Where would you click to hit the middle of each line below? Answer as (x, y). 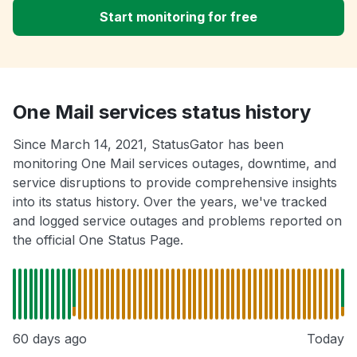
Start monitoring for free (178, 17)
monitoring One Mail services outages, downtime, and (175, 164)
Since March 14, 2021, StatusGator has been (148, 145)
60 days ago (50, 339)
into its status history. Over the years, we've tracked (170, 202)
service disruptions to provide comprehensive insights (175, 183)
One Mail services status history (162, 112)
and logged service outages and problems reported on (177, 221)
